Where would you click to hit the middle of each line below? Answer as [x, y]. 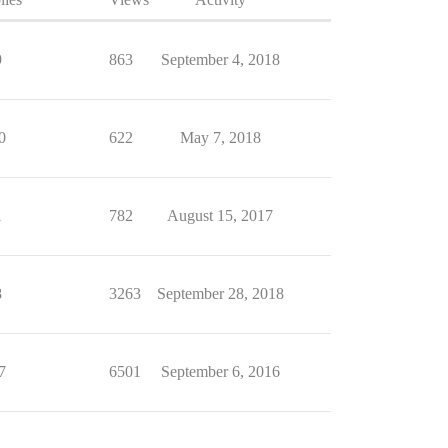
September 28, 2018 [220, 294]
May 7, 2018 [220, 138]
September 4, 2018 [220, 60]
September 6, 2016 [220, 372]
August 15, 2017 [220, 216]
